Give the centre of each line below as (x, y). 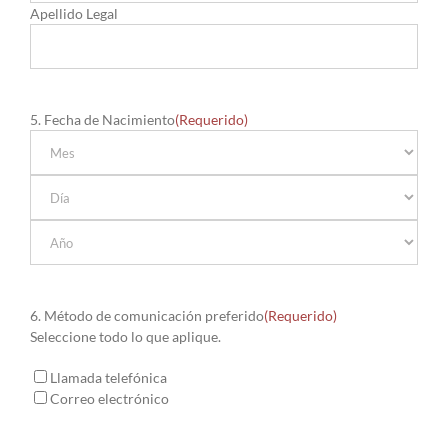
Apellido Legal (74, 14)
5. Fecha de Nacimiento (102, 120)
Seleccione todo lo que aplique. (125, 337)
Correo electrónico (109, 399)
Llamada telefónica (108, 378)
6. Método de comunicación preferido (147, 316)
